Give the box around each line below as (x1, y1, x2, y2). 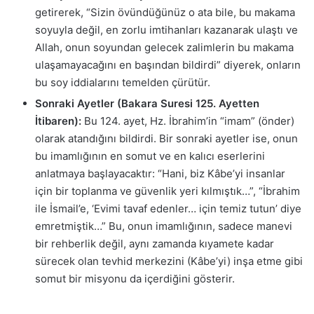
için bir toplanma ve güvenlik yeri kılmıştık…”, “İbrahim (35, 184, 300, 198)
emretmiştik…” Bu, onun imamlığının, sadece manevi (35, 219, 292, 233)
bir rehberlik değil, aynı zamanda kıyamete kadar (35, 237, 274, 251)
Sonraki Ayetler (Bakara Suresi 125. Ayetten (35, 97, 259, 111)
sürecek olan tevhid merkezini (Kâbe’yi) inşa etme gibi (35, 254, 303, 268)
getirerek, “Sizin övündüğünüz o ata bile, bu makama (35, 6, 295, 20)
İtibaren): (35, 114, 81, 128)
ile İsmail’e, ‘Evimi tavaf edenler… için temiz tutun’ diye (35, 202, 301, 216)
